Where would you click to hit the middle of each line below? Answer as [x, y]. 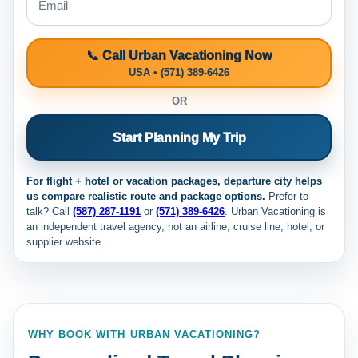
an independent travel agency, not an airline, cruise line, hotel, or [175, 227]
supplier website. [65, 242]
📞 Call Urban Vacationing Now [179, 56]
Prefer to [287, 197]
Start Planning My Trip [179, 137]
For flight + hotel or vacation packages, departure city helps [174, 181]
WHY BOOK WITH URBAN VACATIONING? [145, 335]
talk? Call [50, 212]
